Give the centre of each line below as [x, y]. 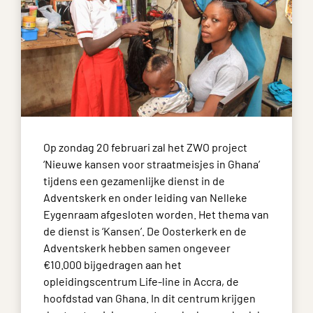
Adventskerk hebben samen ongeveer [137, 248]
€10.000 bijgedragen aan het [112, 264]
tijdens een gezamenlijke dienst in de [134, 181]
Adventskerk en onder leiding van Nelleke [145, 197]
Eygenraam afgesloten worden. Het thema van [156, 214]
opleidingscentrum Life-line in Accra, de [141, 281]
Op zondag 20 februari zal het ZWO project [145, 147]
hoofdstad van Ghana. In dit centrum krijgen [150, 298]
